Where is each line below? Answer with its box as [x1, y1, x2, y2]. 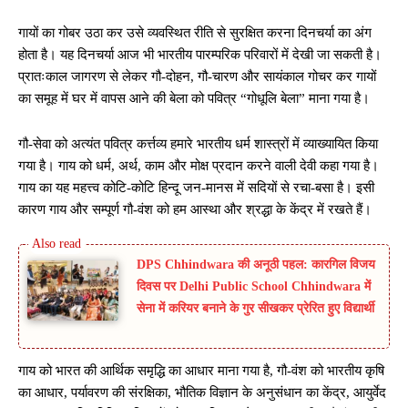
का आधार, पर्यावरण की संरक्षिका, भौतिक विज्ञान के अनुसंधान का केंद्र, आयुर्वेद [18, 385, 386, 401]
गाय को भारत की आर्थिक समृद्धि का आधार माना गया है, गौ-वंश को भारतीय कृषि [18, 363, 384, 379]
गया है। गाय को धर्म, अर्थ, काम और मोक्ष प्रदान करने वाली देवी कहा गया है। [18, 158, 379, 173]
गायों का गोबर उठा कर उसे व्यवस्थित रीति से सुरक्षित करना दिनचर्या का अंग [18, 25, 372, 40]
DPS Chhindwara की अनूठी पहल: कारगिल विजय [137, 257, 375, 271]
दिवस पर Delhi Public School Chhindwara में [137, 279, 371, 293]
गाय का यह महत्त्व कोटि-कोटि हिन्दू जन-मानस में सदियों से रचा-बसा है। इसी [18, 179, 374, 195]
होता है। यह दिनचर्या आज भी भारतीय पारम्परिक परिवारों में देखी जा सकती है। [18, 46, 382, 62]
